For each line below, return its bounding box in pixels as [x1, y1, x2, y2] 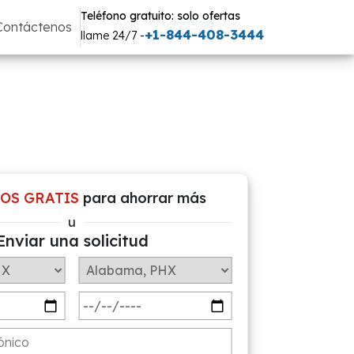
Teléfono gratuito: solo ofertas [81, 9, 240, 23]
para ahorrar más [78, 189, 206, 207]
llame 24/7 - [81, 28, 145, 43]
